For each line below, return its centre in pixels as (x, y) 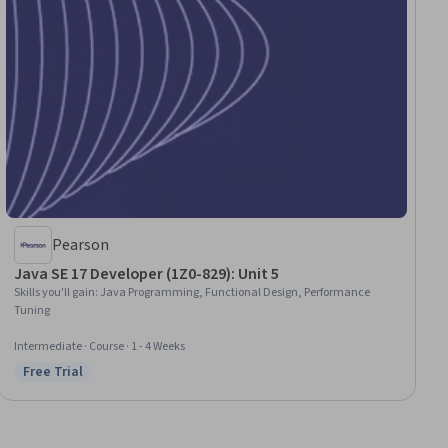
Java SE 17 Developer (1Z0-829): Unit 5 (146, 274)
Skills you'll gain (55, 293)
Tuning (32, 311)
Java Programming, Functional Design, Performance (235, 293)
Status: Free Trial (80, 382)
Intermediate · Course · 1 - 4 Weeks (100, 347)
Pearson (81, 245)
